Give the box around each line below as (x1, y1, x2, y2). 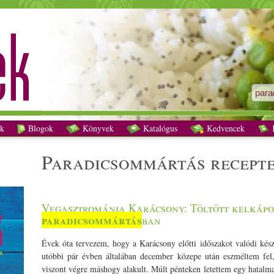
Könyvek (80, 122, 114, 134)
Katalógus (140, 122, 177, 134)
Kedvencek (204, 122, 245, 134)
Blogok (25, 122, 53, 134)
